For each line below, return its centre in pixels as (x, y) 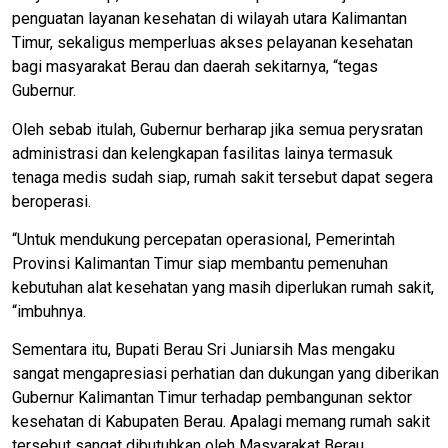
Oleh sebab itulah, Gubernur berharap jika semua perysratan (217, 129)
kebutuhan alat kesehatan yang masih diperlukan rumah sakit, (223, 287)
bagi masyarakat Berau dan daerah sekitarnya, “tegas (195, 67)
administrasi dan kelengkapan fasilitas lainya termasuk (202, 153)
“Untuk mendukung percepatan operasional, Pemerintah (203, 239)
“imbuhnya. (49, 311)
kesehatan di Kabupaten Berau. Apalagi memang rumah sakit (221, 422)
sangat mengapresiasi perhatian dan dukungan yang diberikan (225, 374)
